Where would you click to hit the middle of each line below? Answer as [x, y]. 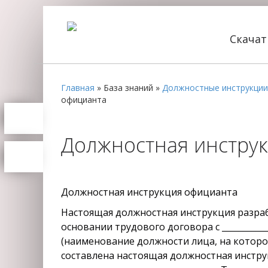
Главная [78, 88]
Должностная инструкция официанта [150, 192]
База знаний [128, 88]
